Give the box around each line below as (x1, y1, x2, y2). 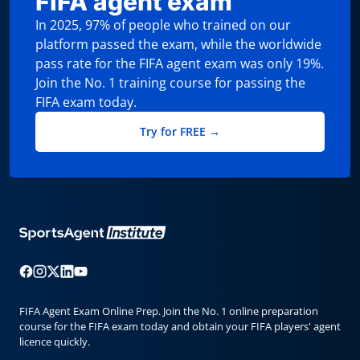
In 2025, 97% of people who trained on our (35, 16, 291, 34)
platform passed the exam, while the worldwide (35, 35, 321, 53)
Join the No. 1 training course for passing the (35, 74, 305, 92)
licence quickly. (19, 334, 90, 350)
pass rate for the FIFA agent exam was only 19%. (35, 55, 324, 72)
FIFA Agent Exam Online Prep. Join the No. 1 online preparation (19, 304, 318, 319)
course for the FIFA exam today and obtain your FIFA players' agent (19, 319, 341, 334)
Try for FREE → (140, 124, 220, 139)
